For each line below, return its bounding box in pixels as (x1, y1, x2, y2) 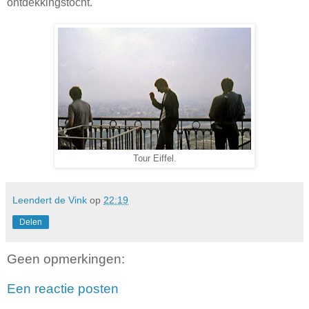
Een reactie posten (7, 281, 119, 297)
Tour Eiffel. (132, 153, 177, 163)
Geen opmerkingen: (7, 251, 125, 266)
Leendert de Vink (12, 194, 87, 206)
